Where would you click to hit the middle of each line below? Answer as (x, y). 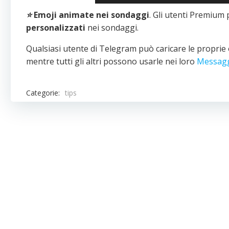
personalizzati (56, 28)
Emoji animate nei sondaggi (91, 15)
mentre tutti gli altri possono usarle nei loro (111, 61)
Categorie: (43, 93)
